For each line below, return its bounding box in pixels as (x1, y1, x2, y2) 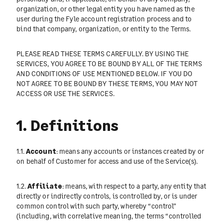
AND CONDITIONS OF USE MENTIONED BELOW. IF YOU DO (16, 69, 193, 78)
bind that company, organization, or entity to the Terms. (16, 24, 191, 33)
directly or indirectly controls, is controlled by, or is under (16, 191, 198, 200)
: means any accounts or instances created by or (56, 146, 204, 155)
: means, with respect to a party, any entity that (62, 181, 207, 190)
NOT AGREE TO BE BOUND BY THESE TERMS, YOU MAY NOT (16, 79, 198, 88)
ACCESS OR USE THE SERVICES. (16, 89, 114, 98)
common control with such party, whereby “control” (16, 201, 177, 210)
